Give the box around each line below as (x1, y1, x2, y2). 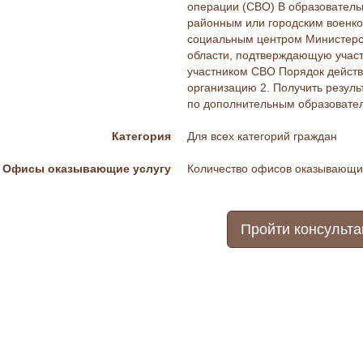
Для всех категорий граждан (186, 130, 337, 143)
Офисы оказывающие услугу (2, 162, 171, 175)
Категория (111, 130, 171, 143)
